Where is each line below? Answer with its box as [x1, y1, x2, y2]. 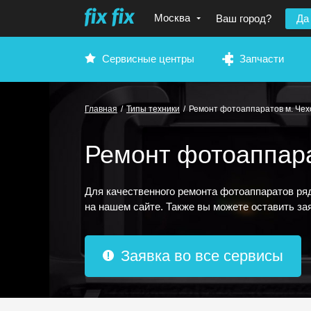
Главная [85, 104, 117, 114]
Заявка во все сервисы [121, 247, 283, 264]
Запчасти [239, 53, 284, 65]
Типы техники [126, 104, 180, 114]
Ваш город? [216, 12, 271, 24]
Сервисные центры [102, 53, 194, 65]
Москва [154, 12, 190, 24]
